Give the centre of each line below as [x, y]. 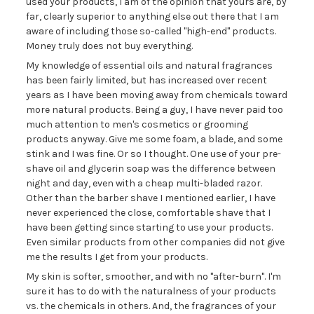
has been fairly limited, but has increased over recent [146, 80]
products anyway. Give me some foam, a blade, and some [154, 139]
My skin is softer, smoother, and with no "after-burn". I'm [153, 277]
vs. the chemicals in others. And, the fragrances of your [151, 306]
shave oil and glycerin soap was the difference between [150, 169]
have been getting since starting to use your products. [149, 227]
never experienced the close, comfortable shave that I [148, 213]
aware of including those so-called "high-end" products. [151, 31]
